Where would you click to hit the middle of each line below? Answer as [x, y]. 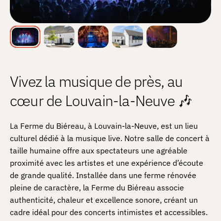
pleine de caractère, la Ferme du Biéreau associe [97, 188]
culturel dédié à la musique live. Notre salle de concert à [110, 138]
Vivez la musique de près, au [96, 81]
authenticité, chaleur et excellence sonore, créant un [104, 200]
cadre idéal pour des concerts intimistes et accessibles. [109, 212]
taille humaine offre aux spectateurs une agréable [99, 151]
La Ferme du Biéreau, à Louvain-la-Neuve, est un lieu [104, 126]
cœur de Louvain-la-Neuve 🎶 [101, 101]
